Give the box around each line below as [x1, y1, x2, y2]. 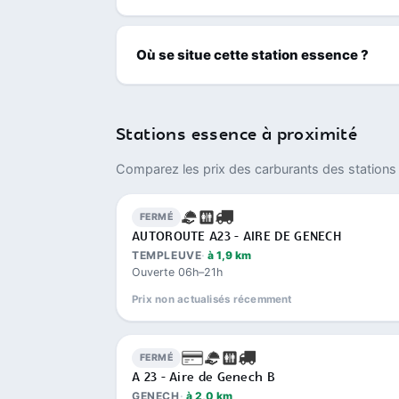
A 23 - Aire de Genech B [132, 368, 275, 387]
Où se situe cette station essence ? [136, 45, 369, 63]
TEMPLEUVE [132, 248, 202, 262]
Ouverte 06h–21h [132, 265, 223, 279]
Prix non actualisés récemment [132, 292, 292, 305]
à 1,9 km [208, 248, 252, 262]
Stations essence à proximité [116, 122, 358, 147]
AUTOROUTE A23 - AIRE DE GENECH [132, 227, 341, 246]
